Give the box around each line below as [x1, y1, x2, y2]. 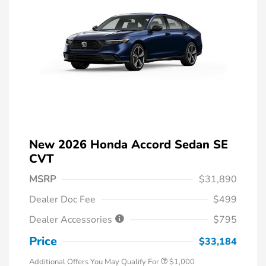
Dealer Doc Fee [29, 192, 96, 206]
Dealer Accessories [29, 213, 115, 226]
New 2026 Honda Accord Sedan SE [29, 136, 228, 153]
